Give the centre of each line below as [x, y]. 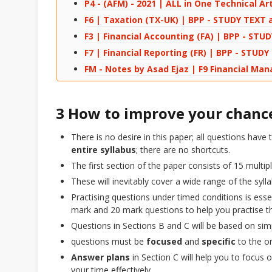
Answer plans [100, 257]
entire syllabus [104, 150]
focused [163, 241]
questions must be [107, 241]
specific [219, 241]
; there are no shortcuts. [183, 150]
